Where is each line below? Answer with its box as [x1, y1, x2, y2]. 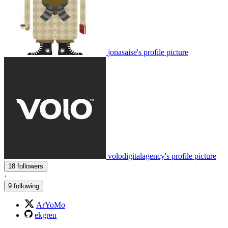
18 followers [17, 162, 43, 170]
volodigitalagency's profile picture [108, 152, 216, 161]
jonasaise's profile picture [108, 48, 188, 57]
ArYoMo [36, 201, 65, 210]
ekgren [35, 211, 57, 220]
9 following [8, 182, 39, 190]
